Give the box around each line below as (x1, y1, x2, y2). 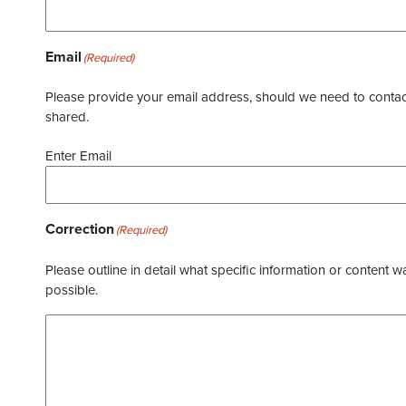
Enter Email (45, 148, 111, 164)
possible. (45, 282, 98, 298)
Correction (45, 220, 114, 238)
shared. (45, 109, 89, 125)
